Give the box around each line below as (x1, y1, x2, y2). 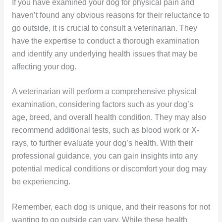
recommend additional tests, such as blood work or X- (11, 126, 199, 135)
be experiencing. (11, 177, 70, 186)
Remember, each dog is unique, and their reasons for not (11, 203, 210, 212)
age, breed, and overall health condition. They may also (11, 113, 206, 122)
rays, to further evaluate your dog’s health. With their (11, 139, 193, 148)
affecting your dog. (11, 62, 76, 71)
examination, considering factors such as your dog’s (11, 100, 193, 109)
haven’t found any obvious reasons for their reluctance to (11, 10, 210, 19)
